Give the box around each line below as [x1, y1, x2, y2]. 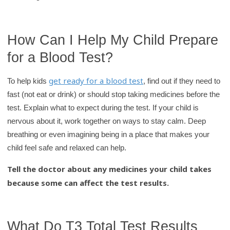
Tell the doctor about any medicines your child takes [7, 163, 212, 174]
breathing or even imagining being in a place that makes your [7, 129, 210, 139]
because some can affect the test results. [7, 177, 169, 188]
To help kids [7, 76, 49, 85]
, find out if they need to [143, 76, 221, 85]
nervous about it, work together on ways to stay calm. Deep [7, 116, 206, 125]
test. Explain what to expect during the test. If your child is [7, 103, 199, 112]
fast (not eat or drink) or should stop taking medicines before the [7, 89, 220, 99]
